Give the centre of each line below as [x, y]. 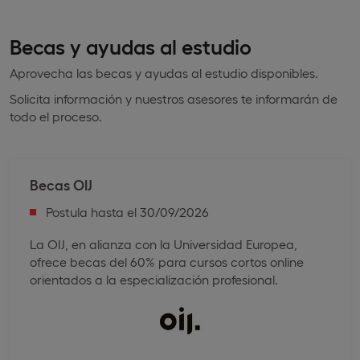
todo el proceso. [56, 116]
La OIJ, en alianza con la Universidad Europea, [164, 244]
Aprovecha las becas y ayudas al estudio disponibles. [164, 73]
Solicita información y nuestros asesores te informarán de [174, 98]
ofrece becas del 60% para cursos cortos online [167, 262]
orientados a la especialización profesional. [154, 279]
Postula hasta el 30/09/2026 [127, 212]
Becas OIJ [61, 184]
